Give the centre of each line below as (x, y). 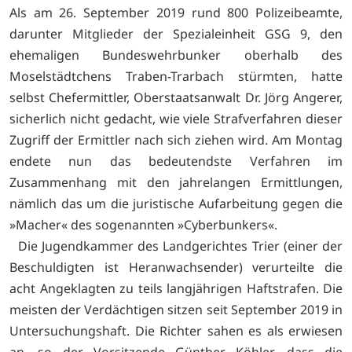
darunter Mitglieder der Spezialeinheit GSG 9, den (176, 33)
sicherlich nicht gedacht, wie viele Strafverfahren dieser (176, 118)
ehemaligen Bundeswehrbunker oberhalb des (176, 55)
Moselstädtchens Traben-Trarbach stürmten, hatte (176, 76)
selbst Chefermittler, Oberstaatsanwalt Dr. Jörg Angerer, (176, 97)
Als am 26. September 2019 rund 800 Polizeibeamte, (176, 12)
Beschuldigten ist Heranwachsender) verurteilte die (176, 267)
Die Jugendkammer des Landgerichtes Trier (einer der (176, 246)
